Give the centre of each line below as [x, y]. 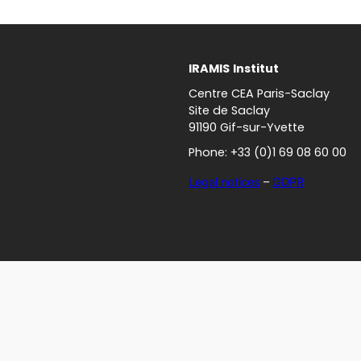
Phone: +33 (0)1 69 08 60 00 [267, 153]
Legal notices [224, 181]
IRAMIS [209, 69]
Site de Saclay [229, 111]
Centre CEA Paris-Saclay [259, 94]
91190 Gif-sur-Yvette [246, 128]
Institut [255, 69]
